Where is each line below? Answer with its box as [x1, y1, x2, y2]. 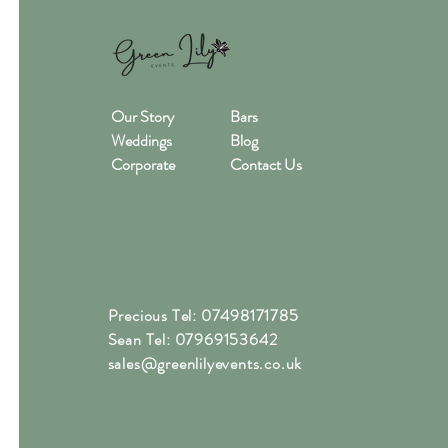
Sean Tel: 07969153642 [107, 327, 278, 351]
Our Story [110, 104, 174, 128]
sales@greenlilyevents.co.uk [107, 351, 303, 375]
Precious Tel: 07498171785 [107, 303, 299, 327]
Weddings [110, 128, 172, 152]
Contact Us [229, 152, 302, 176]
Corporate [110, 152, 178, 176]
